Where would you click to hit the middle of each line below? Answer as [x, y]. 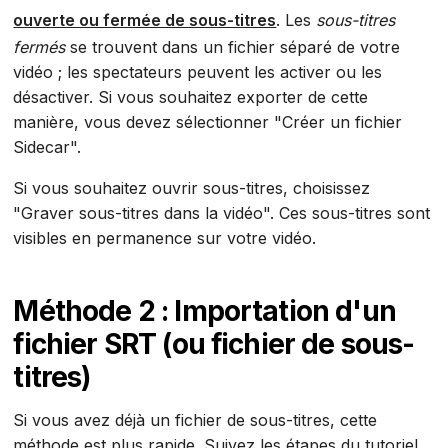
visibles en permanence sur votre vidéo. [167, 238]
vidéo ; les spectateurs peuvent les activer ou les [198, 72]
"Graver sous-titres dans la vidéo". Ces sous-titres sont [222, 213]
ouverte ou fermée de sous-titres [145, 20]
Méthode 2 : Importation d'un [204, 311]
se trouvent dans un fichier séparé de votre [233, 47]
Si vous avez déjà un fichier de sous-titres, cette [195, 420]
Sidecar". [47, 147]
